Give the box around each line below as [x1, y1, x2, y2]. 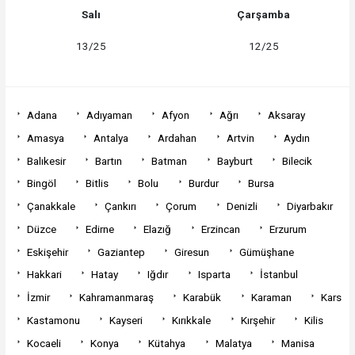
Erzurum [269, 222, 307, 235]
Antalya [94, 131, 129, 144]
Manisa [281, 336, 315, 349]
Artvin [226, 131, 254, 144]
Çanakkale [26, 200, 75, 213]
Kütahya [148, 336, 186, 349]
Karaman [250, 291, 292, 304]
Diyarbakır [286, 200, 333, 213]
